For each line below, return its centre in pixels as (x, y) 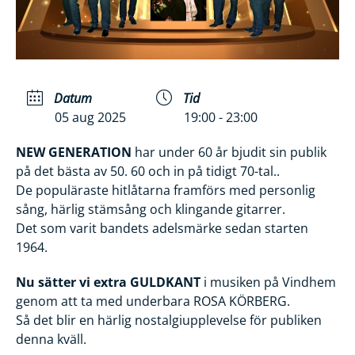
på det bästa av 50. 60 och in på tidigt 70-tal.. (148, 171)
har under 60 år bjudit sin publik (229, 152)
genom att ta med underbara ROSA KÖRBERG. (153, 301)
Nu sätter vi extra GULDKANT (108, 282)
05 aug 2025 (90, 117)
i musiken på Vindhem (268, 282)
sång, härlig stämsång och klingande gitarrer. (151, 209)
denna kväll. (51, 339)
